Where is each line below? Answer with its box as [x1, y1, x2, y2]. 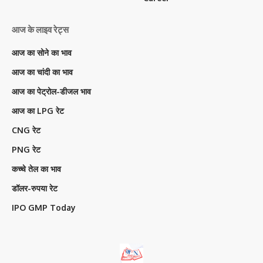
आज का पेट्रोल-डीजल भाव [12, 86, 91, 96]
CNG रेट [12, 125, 41, 135]
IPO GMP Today [12, 203, 76, 213]
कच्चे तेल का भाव [12, 164, 61, 174]
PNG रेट [12, 144, 41, 154]
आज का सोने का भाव [12, 48, 72, 58]
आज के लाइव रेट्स [12, 24, 69, 35]
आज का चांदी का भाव [12, 67, 73, 77]
